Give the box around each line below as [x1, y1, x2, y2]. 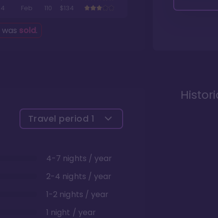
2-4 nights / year [46, 171, 112, 182]
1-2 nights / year [46, 189, 109, 200]
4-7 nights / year [46, 153, 112, 164]
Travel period [28, 112, 91, 125]
